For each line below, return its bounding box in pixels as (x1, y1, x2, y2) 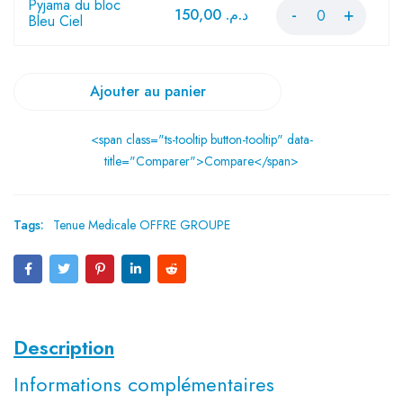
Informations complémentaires (13, 370, 274, 399)
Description (13, 333, 114, 362)
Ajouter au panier (89, 81, 206, 102)
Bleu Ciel (28, 11, 83, 31)
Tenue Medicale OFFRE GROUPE (53, 216, 230, 234)
